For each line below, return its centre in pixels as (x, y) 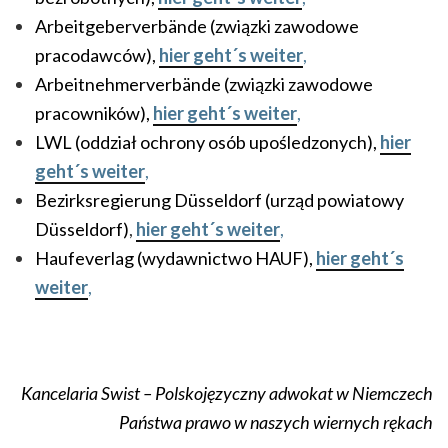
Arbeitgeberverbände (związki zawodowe (197, 26)
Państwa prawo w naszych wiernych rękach (276, 422)
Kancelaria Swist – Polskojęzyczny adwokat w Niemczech (227, 393)
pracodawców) (93, 55)
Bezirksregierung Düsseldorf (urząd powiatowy (219, 200)
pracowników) (90, 113)
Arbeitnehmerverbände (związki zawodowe (204, 84)
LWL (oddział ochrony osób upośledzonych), (206, 142)
